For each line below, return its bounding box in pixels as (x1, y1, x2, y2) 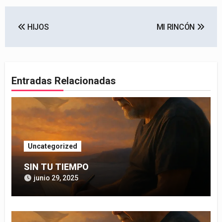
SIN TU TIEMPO (23, 162, 89, 172)
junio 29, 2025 (33, 174, 78, 182)
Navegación (4, 6, 90, 25)
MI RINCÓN (156, 22, 197, 32)
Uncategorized (27, 142, 77, 151)
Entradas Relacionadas (11, 75, 116, 87)
